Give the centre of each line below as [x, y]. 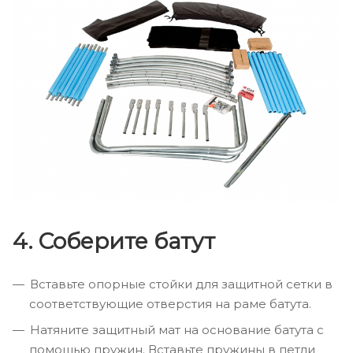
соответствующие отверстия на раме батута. [170, 303]
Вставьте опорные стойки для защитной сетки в [181, 284]
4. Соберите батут [114, 241]
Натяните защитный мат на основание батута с [177, 329]
